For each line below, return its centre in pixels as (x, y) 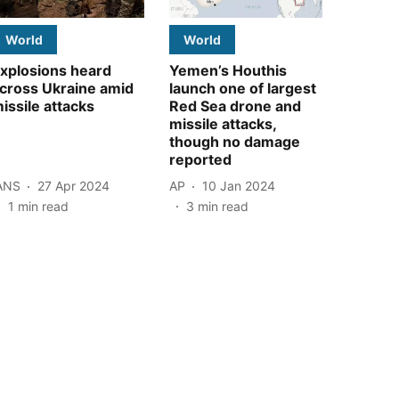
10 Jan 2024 (239, 186)
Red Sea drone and (235, 106)
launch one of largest (243, 88)
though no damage (235, 141)
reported (200, 159)
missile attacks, (223, 123)
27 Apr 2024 (73, 186)
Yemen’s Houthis (228, 70)
